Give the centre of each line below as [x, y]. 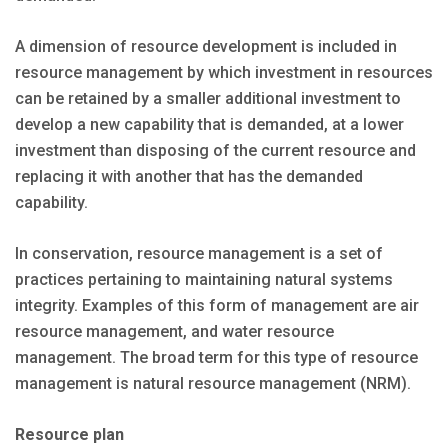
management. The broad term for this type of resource [216, 358]
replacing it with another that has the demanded [189, 177]
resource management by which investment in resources [224, 73]
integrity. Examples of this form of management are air [217, 306]
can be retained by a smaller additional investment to [208, 99]
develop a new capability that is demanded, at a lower [209, 125]
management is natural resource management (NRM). [213, 384]
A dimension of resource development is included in [206, 47]
